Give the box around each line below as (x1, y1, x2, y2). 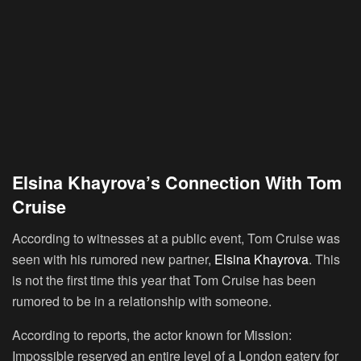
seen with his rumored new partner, (12, 249, 214, 268)
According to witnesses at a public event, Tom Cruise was (12, 228, 340, 247)
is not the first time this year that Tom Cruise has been (12, 270, 316, 289)
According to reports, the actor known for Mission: (12, 325, 292, 344)
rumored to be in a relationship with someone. (12, 291, 272, 310)
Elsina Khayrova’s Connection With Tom (12, 170, 342, 196)
